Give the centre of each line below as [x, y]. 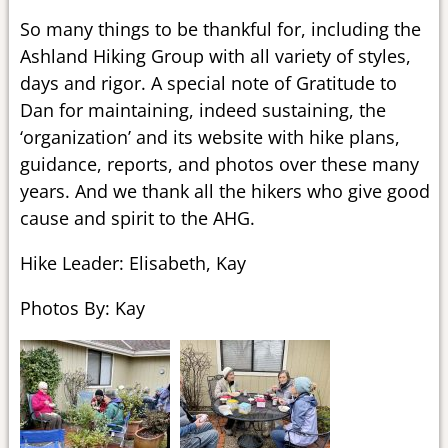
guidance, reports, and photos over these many [219, 163]
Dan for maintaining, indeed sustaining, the [202, 109]
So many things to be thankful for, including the [220, 28]
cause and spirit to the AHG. [137, 217]
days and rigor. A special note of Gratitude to [208, 82]
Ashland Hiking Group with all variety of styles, [215, 55]
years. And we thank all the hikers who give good [224, 190]
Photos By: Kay [82, 307]
